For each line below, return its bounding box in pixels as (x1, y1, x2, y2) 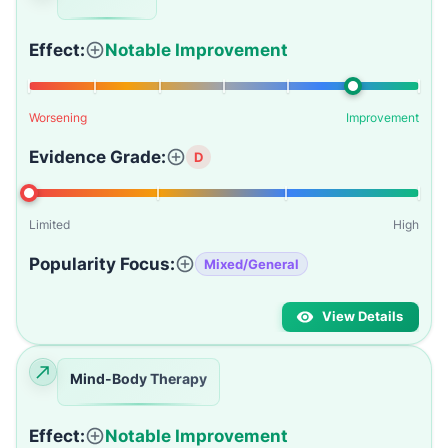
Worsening (29, 110, 87, 125)
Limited (29, 217, 70, 232)
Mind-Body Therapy (70, 370, 207, 387)
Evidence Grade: (29, 147, 166, 167)
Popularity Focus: (29, 254, 175, 274)
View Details (322, 309, 403, 324)
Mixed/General (204, 255, 299, 272)
